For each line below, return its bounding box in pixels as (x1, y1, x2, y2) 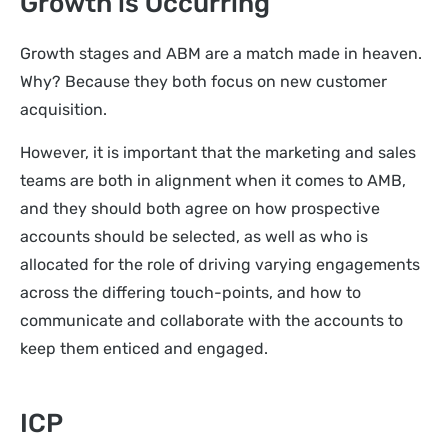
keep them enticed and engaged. (20, 338, 268, 358)
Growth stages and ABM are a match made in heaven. (20, 44, 422, 64)
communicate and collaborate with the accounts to (20, 310, 403, 330)
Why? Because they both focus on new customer (20, 72, 387, 92)
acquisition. (20, 100, 111, 120)
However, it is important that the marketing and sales (20, 142, 416, 162)
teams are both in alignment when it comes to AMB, (20, 170, 406, 190)
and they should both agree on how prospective (20, 198, 380, 218)
